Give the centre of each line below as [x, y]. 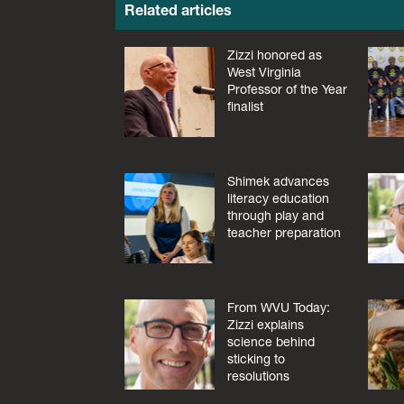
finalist [245, 107]
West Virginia [264, 73]
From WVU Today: [278, 307]
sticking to [256, 358]
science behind [271, 341]
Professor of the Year [287, 90]
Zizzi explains [265, 324]
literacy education [278, 199]
